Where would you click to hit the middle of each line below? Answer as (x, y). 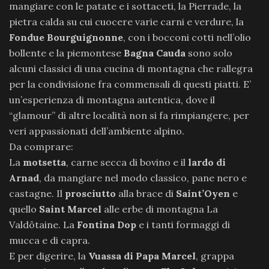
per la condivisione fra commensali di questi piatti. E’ (130, 84)
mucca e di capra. (50, 240)
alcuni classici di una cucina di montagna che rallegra (131, 68)
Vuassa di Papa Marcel (142, 256)
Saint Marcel (70, 209)
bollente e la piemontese (66, 53)
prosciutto (90, 193)
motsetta (44, 162)
